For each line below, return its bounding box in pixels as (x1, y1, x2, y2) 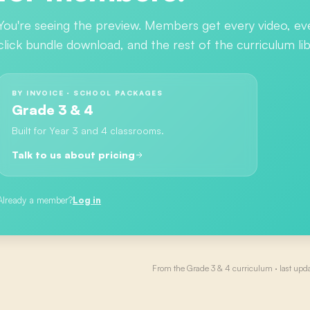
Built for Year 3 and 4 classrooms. (12, 125, 164, 136)
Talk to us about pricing (12, 149, 135, 161)
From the (152, 263, 187, 273)
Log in (73, 194, 101, 206)
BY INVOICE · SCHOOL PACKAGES (12, 89, 163, 97)
